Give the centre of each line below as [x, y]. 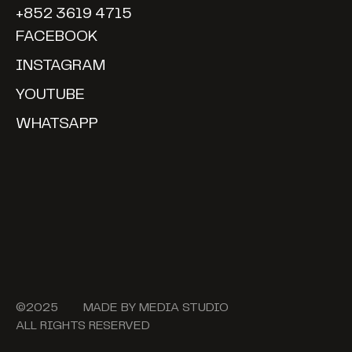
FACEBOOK [57, 37]
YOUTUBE [50, 94]
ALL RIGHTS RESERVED [82, 326]
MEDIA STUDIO [183, 308]
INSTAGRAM [60, 66]
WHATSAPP [57, 123]
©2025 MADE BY [77, 308]
